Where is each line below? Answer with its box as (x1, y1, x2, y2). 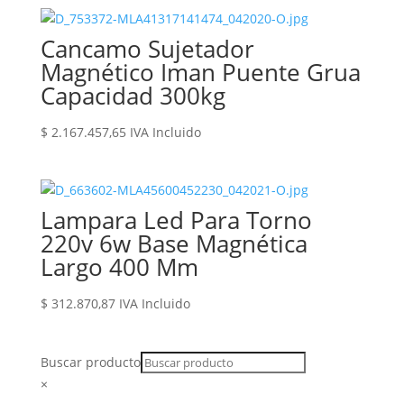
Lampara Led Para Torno (40, 204, 312, 237)
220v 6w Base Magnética (40, 227, 308, 261)
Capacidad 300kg (40, 79, 225, 113)
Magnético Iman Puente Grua (40, 56, 361, 89)
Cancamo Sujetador (40, 32, 254, 66)
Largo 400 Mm (40, 251, 198, 284)
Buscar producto (40, 353, 141, 371)
